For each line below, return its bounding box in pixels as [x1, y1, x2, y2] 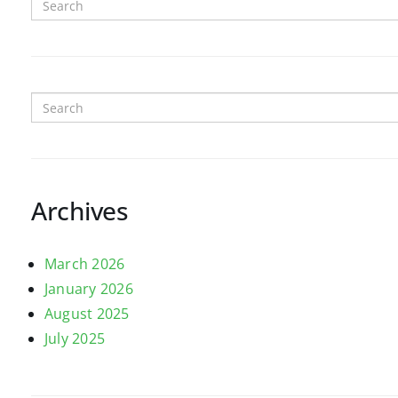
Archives [31, 194, 129, 227]
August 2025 [44, 304, 130, 323]
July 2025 [44, 329, 106, 348]
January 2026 [44, 279, 133, 298]
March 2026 [44, 254, 125, 274]
